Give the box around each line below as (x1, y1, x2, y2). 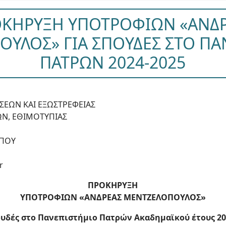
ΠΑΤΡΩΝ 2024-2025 (40, 51, 186, 73)
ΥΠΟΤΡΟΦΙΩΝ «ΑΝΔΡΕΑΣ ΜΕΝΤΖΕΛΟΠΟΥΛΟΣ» (20, 192, 206, 203)
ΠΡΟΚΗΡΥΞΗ (88, 180, 138, 191)
